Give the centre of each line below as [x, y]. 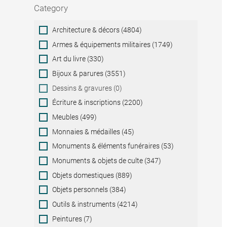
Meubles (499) [75, 117]
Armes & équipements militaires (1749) [113, 44]
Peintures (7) [72, 219]
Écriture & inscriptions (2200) [98, 103]
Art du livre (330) [78, 59]
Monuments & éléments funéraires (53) [113, 146]
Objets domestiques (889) [92, 175]
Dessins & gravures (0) [87, 88]
